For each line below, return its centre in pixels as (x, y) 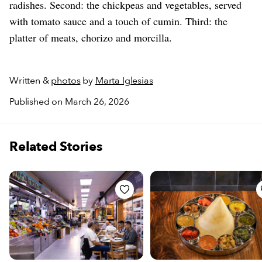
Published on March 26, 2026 (69, 101)
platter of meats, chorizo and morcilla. (91, 37)
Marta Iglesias (124, 80)
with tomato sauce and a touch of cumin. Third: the (118, 21)
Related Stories (56, 146)
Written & (30, 80)
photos (66, 80)
